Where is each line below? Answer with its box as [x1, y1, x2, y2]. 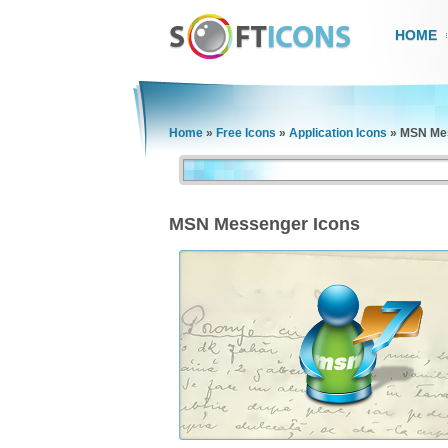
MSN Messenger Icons [169, 214, 360, 234]
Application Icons [289, 126, 387, 140]
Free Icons [216, 126, 276, 140]
